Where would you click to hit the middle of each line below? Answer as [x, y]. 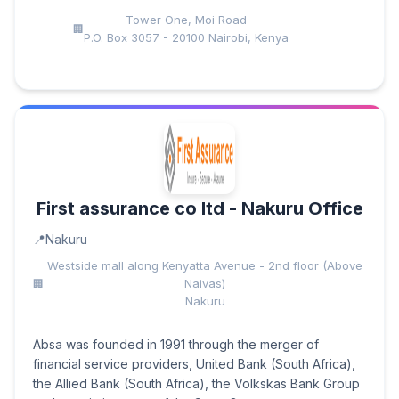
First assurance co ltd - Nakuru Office [199, 208]
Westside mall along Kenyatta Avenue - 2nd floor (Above [205, 265]
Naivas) [205, 283]
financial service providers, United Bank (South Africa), [194, 364]
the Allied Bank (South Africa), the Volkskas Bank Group [196, 383]
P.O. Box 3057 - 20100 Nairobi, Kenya [186, 37]
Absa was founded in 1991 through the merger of [176, 344]
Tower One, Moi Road [186, 20]
